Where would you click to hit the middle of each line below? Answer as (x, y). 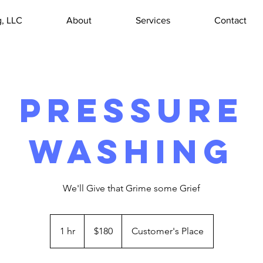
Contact (230, 20)
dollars (93, 231)
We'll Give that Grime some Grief (131, 188)
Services (153, 20)
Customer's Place (167, 231)
